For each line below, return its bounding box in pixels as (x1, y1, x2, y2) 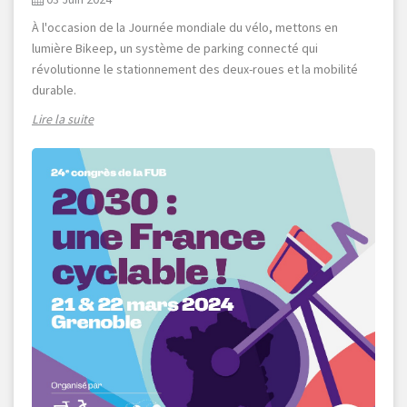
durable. (32, 82, 76, 99)
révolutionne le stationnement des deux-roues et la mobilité (32, 61, 358, 78)
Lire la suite (32, 111, 94, 128)
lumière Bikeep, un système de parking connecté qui (32, 40, 318, 57)
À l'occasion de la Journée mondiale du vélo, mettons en (32, 19, 338, 36)
